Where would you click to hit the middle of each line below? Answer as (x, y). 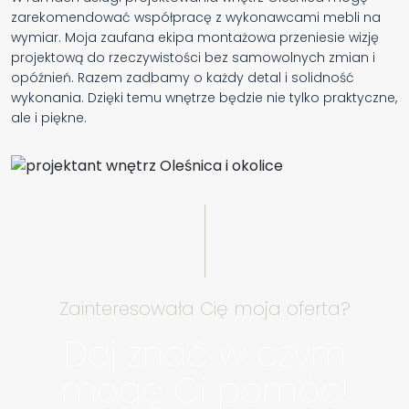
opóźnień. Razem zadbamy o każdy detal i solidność (183, 78)
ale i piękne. (49, 118)
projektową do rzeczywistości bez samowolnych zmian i (193, 58)
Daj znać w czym (204, 354)
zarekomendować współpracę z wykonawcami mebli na (196, 18)
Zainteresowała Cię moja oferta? (204, 309)
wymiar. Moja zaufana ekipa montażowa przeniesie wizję (195, 38)
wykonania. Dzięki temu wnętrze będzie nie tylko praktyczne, (204, 98)
